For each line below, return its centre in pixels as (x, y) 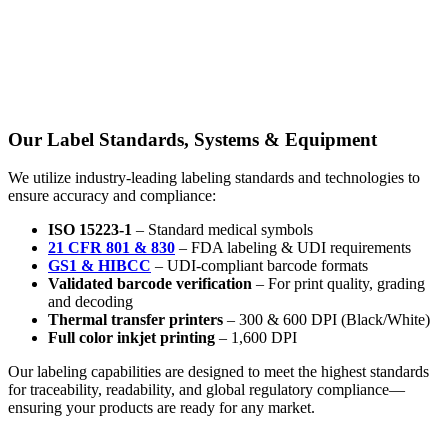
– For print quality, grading (338, 284)
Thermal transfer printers (135, 320)
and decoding (90, 302)
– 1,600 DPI (256, 338)
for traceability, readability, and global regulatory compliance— (206, 390)
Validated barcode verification (150, 284)
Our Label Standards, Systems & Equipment (192, 139)
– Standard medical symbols (222, 230)
